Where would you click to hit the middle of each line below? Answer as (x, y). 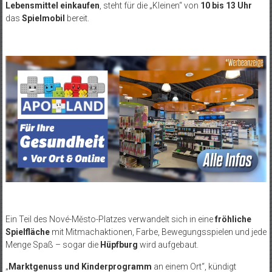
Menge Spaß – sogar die (53, 245)
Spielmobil (43, 19)
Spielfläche (27, 232)
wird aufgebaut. (168, 245)
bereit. (77, 19)
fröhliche (233, 219)
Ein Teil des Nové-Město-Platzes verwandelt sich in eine (110, 219)
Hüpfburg (119, 245)
